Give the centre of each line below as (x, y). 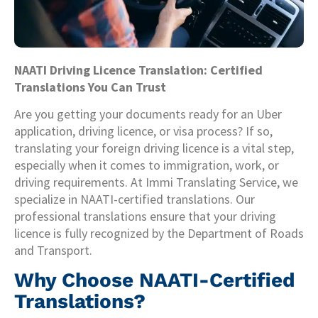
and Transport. (53, 251)
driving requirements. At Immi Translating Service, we (156, 182)
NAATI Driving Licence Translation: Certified (138, 70)
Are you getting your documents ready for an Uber (148, 114)
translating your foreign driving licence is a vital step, (154, 148)
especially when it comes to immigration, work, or (147, 165)
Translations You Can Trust (90, 87)
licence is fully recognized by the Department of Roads (159, 234)
